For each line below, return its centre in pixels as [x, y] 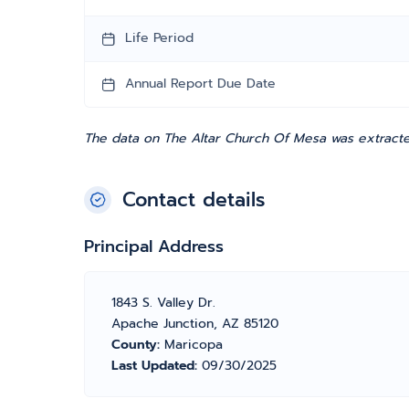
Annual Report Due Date [200, 84]
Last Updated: [157, 366]
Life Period [159, 38]
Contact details [194, 200]
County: [138, 345]
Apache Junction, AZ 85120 [195, 324]
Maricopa [194, 345]
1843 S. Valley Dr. [163, 303]
